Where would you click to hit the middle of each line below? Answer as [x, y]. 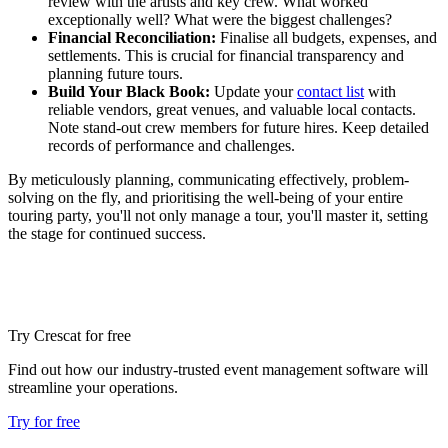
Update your [253, 91]
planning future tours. [115, 73]
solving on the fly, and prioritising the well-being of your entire [205, 197]
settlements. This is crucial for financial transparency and [226, 55]
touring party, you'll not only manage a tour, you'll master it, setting [218, 215]
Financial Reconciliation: [132, 37]
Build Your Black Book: [129, 91]
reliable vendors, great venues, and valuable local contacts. [232, 109]
